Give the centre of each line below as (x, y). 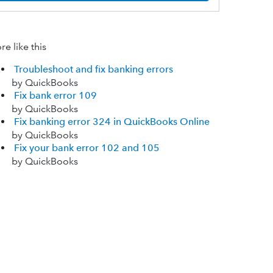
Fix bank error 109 (55, 96)
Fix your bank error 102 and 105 (87, 148)
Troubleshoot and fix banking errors (93, 69)
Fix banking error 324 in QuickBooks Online (112, 122)
